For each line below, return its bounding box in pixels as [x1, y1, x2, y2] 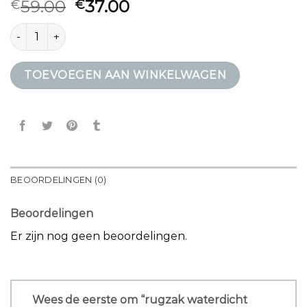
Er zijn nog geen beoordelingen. [10, 229, 187, 243]
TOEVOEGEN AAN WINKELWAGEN [24, 68, 227, 82]
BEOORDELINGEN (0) [10, 174, 107, 185]
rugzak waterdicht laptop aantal [10, 23, 171, 36]
